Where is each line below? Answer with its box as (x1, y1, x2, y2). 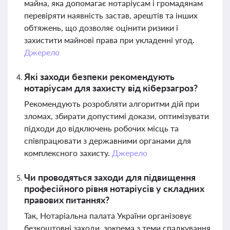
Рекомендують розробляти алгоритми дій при (24, 99, 199, 108)
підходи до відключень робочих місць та (24, 123, 179, 133)
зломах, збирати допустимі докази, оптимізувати (24, 111, 209, 121)
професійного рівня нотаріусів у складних (24, 183, 204, 194)
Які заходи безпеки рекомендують (24, 71, 175, 82)
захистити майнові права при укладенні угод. (24, 35, 195, 45)
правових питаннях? (24, 194, 109, 205)
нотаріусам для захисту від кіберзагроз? (24, 82, 198, 93)
